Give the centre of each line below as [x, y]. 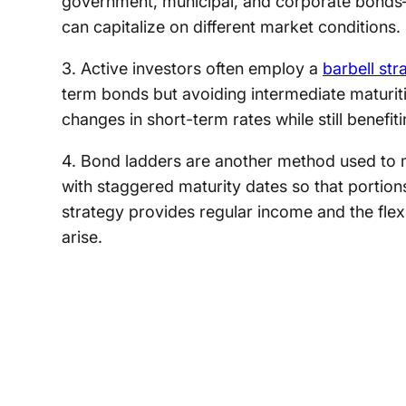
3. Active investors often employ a [192, 68]
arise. [82, 237]
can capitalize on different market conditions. [231, 26]
